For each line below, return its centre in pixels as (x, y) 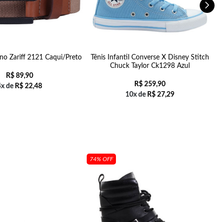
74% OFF (101, 159)
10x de (136, 95)
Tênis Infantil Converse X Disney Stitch (150, 57)
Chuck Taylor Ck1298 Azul (150, 66)
